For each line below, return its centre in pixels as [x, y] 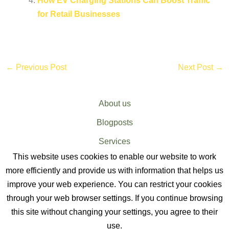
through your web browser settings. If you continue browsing [114, 198]
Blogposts [114, 123]
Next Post [197, 67]
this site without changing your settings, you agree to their [114, 212]
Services [114, 142]
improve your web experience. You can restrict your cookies [114, 184]
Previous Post [40, 67]
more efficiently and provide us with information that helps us [114, 170]
